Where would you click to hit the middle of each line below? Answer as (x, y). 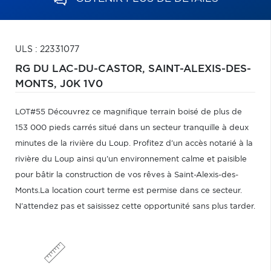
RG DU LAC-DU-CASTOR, (82, 69)
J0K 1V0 (81, 84)
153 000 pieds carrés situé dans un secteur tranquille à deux (132, 128)
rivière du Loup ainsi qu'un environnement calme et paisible (131, 159)
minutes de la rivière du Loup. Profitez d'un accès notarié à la (134, 144)
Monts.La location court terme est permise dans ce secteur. (129, 191)
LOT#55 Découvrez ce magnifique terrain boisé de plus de (129, 112)
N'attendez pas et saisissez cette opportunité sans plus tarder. (135, 207)
